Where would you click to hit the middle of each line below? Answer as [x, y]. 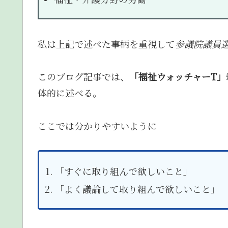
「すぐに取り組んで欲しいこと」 [123, 171]
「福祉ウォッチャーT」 [178, 77]
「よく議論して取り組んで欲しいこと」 [137, 189]
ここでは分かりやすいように [97, 125]
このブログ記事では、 [83, 77]
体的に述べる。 [70, 93]
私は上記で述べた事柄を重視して [106, 44]
